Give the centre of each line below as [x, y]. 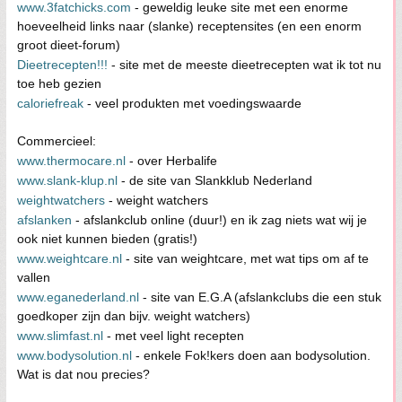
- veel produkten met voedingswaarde [192, 103]
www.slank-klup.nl [67, 180]
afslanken [44, 220]
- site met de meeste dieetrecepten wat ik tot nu [245, 65]
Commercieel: [57, 141]
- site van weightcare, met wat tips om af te [245, 258]
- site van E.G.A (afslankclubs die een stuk [260, 297]
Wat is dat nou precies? [83, 374]
